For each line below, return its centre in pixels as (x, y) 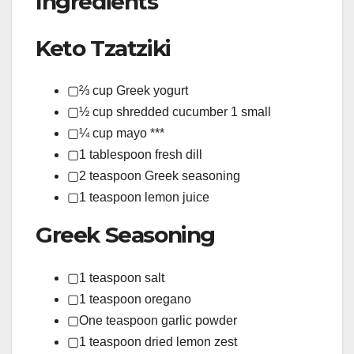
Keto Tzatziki (103, 48)
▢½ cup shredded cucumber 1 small (169, 112)
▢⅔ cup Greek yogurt (128, 91)
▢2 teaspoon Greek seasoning (154, 176)
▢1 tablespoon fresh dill (135, 155)
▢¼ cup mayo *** (116, 134)
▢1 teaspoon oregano (129, 299)
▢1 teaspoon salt (116, 277)
